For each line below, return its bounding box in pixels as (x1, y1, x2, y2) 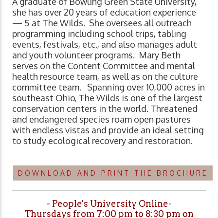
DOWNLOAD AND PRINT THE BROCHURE (18, 169, 208, 178)
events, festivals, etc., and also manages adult (12, 39, 197, 50)
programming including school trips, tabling (12, 28, 186, 39)
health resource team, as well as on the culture (12, 71, 198, 82)
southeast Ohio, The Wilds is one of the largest (12, 92, 202, 104)
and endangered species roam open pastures (12, 114, 191, 125)
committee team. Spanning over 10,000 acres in (12, 82, 205, 93)
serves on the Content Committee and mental (12, 60, 195, 72)
